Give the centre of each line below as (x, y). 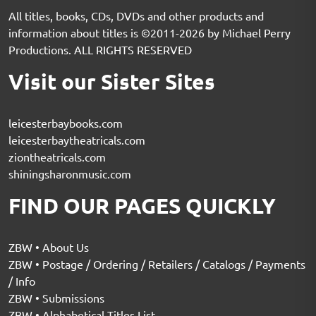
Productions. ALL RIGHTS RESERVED (100, 49)
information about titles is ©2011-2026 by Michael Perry (150, 32)
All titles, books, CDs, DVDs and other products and (136, 15)
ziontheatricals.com (57, 156)
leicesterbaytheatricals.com (77, 139)
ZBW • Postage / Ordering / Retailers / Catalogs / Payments (157, 263)
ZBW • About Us (49, 247)
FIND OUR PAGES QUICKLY (142, 205)
